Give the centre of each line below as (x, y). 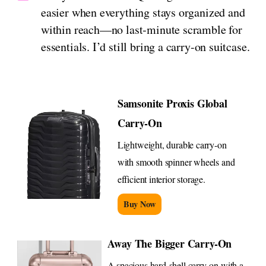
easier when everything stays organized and (143, 12)
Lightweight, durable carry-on (172, 145)
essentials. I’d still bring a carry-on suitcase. (145, 47)
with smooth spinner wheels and (176, 162)
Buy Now (139, 204)
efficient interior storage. (161, 179)
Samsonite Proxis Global (172, 104)
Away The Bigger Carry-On (170, 244)
